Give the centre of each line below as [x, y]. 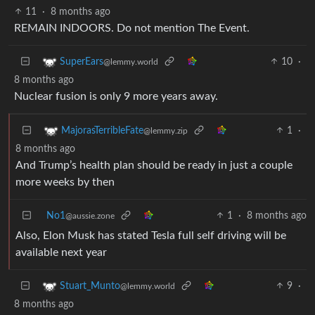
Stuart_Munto [90, 286]
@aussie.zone [90, 216]
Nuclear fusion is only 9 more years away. [116, 96]
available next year [61, 252]
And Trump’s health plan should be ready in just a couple [154, 165]
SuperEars [82, 62]
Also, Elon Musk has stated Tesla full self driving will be [151, 235]
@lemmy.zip [166, 130]
